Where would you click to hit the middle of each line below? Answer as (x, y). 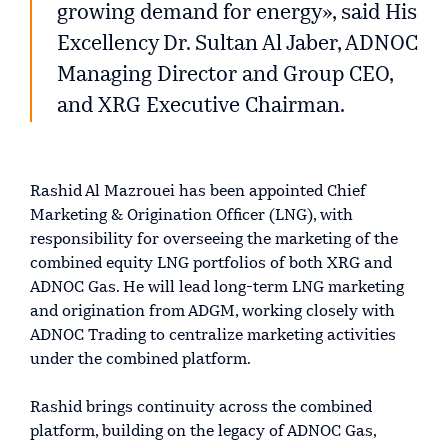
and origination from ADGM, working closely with (212, 311)
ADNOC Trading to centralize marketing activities (213, 335)
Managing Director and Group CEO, (225, 75)
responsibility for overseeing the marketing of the (214, 239)
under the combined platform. (140, 359)
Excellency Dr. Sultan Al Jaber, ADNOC (237, 44)
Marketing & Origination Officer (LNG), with (191, 215)
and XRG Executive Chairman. (201, 106)
